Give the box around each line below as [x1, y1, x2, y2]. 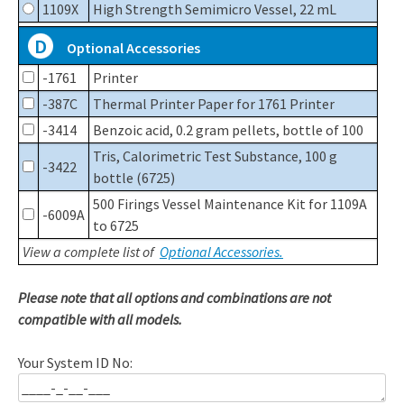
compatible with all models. [18, 310, 182, 329]
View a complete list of [23, 243, 157, 262]
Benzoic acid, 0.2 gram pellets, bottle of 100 [93, 121, 363, 140]
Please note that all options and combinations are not [18, 289, 331, 308]
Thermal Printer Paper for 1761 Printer [93, 95, 335, 114]
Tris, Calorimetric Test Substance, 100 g [93, 147, 337, 166]
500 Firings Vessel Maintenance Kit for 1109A [93, 195, 367, 214]
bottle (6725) [93, 169, 175, 188]
